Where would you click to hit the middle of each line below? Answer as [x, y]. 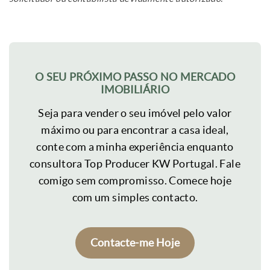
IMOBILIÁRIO [135, 90]
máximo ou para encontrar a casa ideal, [135, 130]
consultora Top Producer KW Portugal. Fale [135, 164]
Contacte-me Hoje [135, 243]
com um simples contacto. [135, 198]
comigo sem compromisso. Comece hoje [135, 181]
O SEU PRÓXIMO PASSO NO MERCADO [135, 77]
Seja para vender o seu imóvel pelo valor [135, 114]
